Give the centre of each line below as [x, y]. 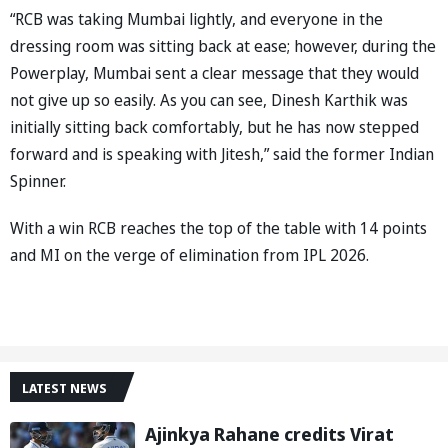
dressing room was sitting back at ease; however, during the [223, 45]
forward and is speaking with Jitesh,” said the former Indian [222, 153]
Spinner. [38, 180]
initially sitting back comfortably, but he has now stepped [214, 126]
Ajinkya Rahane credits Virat [269, 433]
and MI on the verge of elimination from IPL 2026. [189, 254]
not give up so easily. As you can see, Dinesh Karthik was [209, 99]
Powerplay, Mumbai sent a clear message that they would [214, 72]
